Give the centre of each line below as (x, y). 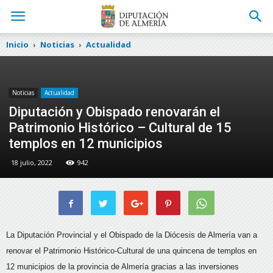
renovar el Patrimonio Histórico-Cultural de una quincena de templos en (131, 251)
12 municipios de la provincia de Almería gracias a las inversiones (122, 267)
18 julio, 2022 (32, 162)
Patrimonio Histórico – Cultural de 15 (120, 128)
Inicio (17, 44)
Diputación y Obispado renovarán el (114, 112)
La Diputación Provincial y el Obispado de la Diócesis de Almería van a (132, 235)
